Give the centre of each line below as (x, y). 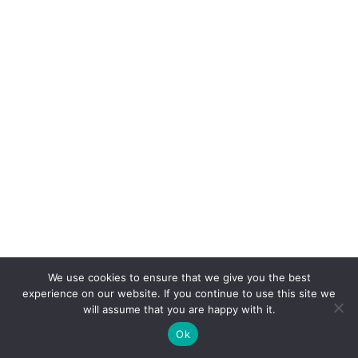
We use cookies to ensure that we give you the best (179, 277)
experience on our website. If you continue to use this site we (179, 293)
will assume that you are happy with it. (179, 309)
